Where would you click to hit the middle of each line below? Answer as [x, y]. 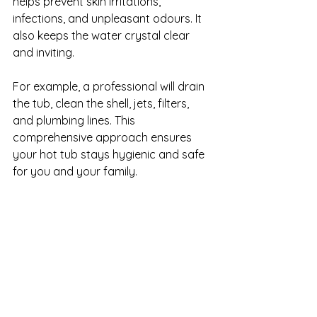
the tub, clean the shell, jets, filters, [102, 103]
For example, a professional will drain [110, 86]
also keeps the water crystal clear [103, 35]
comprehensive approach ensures [104, 137]
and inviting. [44, 52]
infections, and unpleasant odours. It [109, 18]
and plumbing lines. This [75, 120]
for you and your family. [75, 171]
